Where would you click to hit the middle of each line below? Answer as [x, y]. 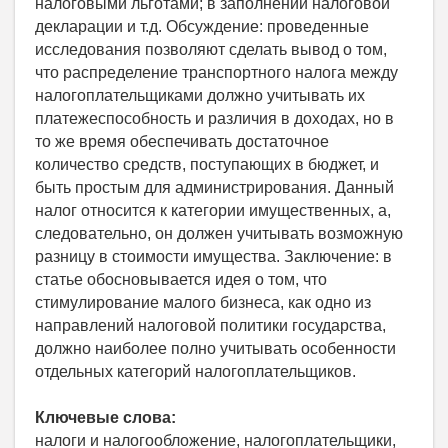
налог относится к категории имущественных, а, [213, 211]
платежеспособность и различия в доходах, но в [214, 119]
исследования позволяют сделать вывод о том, [211, 50]
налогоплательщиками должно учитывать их [200, 96]
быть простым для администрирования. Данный [214, 188]
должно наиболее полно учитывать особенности [215, 349]
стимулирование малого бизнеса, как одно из [203, 303]
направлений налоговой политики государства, [210, 326]
